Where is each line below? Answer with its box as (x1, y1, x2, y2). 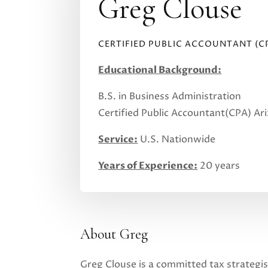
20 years (197, 159, 240, 172)
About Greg (80, 225, 148, 243)
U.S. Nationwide (138, 132, 216, 146)
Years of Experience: (98, 159, 198, 172)
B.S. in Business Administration (98, 89, 242, 103)
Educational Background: (98, 63, 222, 77)
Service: (98, 132, 138, 146)
